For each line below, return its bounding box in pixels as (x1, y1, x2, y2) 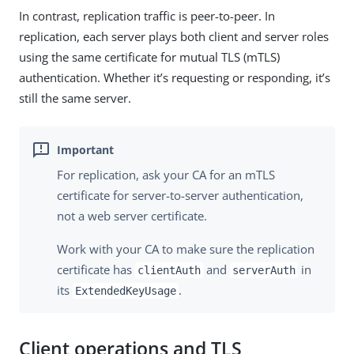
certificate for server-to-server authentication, (57, 186, 303, 203)
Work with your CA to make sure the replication (57, 240, 314, 257)
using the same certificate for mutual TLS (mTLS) (19, 49, 280, 66)
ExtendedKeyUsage (75, 284, 176, 297)
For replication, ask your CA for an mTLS (57, 166, 275, 183)
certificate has (57, 261, 135, 277)
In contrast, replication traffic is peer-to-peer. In (19, 8, 275, 24)
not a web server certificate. (57, 207, 207, 224)
